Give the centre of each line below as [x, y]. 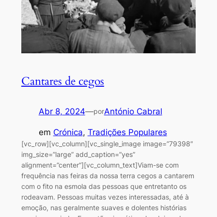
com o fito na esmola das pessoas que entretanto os [104, 186]
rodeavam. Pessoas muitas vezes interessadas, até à [105, 197]
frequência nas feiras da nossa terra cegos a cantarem [108, 175]
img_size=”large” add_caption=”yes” [78, 154]
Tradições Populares [127, 132]
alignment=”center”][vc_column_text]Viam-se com [100, 165]
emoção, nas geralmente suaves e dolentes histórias [104, 207]
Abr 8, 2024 [62, 112]
